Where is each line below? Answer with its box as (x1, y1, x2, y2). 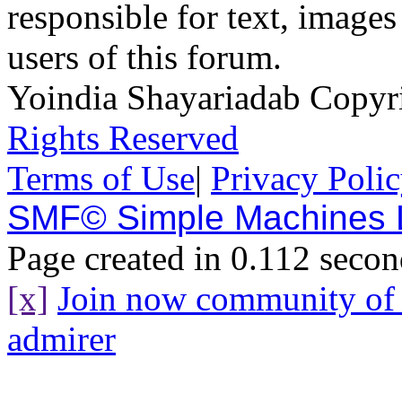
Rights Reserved (7, 118, 239, 157)
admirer (7, 319, 116, 358)
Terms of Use (7, 159, 195, 197)
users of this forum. (7, 38, 282, 76)
